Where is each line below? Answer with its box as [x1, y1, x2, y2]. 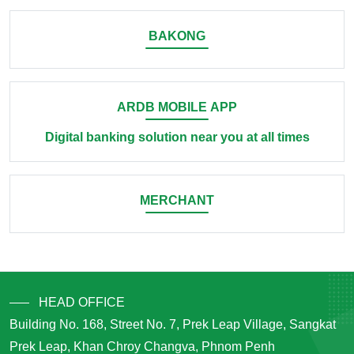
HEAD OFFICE [39, 296, 125, 309]
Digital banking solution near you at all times [44, 130, 310, 144]
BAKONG [149, 29, 205, 43]
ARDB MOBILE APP [117, 100, 237, 114]
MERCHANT [140, 194, 214, 207]
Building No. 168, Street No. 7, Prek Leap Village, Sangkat [9, 318, 336, 331]
